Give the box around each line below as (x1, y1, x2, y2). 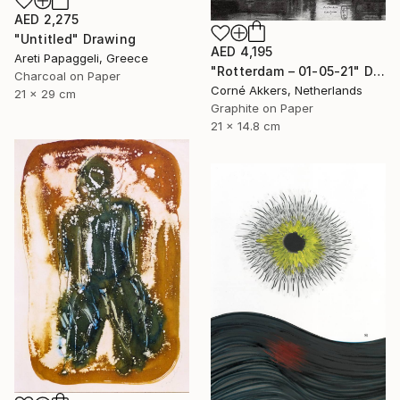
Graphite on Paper (211, 101, 313, 116)
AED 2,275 (14, 12, 79, 28)
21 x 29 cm (14, 87, 76, 102)
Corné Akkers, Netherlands (211, 83, 362, 98)
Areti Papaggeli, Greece (14, 51, 148, 66)
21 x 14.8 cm (211, 119, 280, 134)
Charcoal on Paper (14, 69, 121, 84)
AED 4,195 (211, 44, 273, 60)
